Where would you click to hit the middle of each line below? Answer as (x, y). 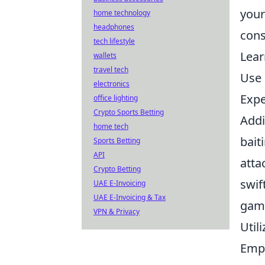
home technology (122, 13)
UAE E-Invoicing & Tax (130, 197)
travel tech (111, 70)
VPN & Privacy (117, 211)
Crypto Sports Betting (129, 112)
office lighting (116, 98)
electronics (112, 84)
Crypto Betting (117, 169)
